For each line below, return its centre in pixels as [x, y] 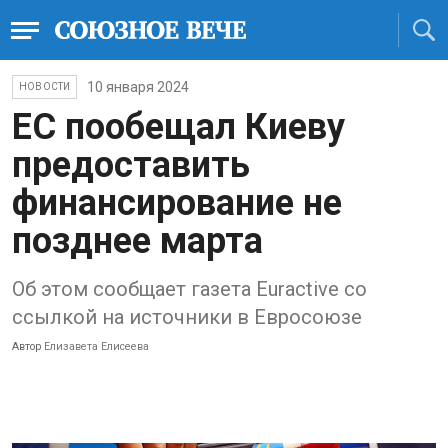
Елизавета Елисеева [96, 346]
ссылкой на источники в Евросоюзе [187, 317]
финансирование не [177, 203]
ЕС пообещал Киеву [178, 127]
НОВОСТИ [45, 86]
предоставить [131, 165]
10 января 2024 [138, 87]
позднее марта [137, 241]
